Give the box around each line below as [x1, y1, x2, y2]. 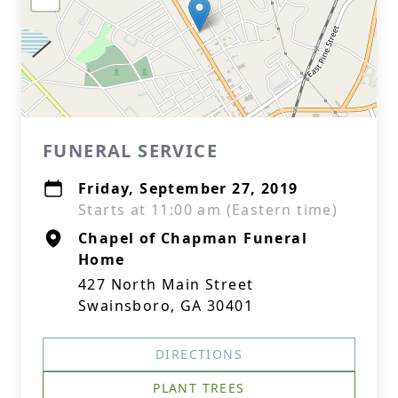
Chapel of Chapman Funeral [78, 228, 307, 248]
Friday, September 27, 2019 [78, 179, 298, 198]
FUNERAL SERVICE [43, 139, 218, 163]
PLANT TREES [153, 379, 245, 396]
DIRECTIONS [155, 346, 243, 362]
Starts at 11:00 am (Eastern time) [78, 200, 338, 219]
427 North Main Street [78, 275, 254, 294]
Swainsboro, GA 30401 [78, 296, 253, 315]
